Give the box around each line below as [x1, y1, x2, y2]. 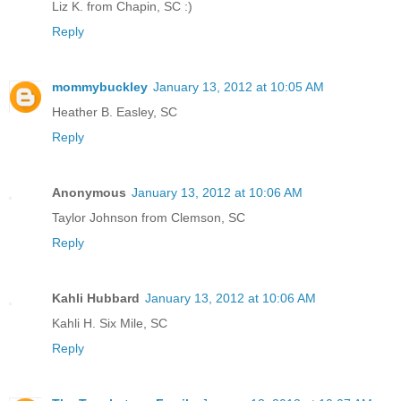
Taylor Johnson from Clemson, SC [52, 210, 245, 226]
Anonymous [52, 185, 126, 200]
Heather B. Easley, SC [52, 105, 177, 120]
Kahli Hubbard [52, 291, 140, 306]
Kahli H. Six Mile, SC [52, 316, 167, 331]
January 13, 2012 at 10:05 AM [153, 80, 324, 95]
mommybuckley [52, 80, 148, 95]
